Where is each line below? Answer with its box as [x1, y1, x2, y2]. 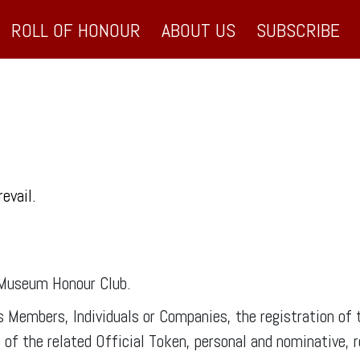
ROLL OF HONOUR [10, 18, 141, 43]
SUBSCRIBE [256, 18, 340, 43]
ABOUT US [161, 18, 235, 43]
